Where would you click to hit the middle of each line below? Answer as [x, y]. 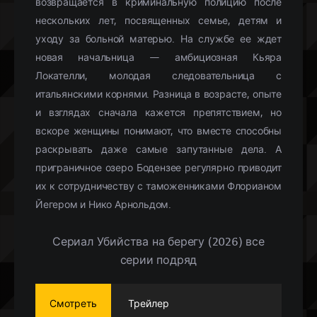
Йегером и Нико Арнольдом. [103, 204]
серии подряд [158, 260]
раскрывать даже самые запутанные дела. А [158, 149]
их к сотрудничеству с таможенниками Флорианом [158, 186]
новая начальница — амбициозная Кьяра [158, 57]
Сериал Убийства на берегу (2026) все [158, 242]
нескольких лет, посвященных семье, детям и [158, 21]
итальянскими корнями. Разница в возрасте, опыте [158, 94]
